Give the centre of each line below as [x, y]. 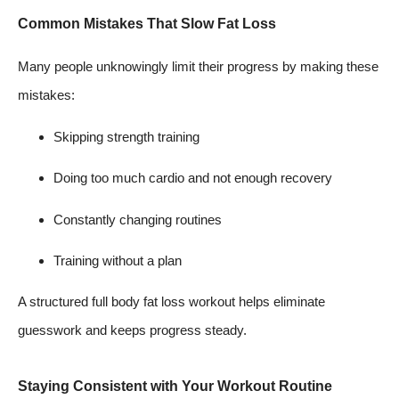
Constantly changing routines [138, 219]
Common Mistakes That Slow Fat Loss [147, 24]
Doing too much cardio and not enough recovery [193, 178]
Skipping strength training [126, 136]
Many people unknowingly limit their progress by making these [198, 67]
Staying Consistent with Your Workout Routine [175, 386]
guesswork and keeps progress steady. [132, 330]
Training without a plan [118, 261]
